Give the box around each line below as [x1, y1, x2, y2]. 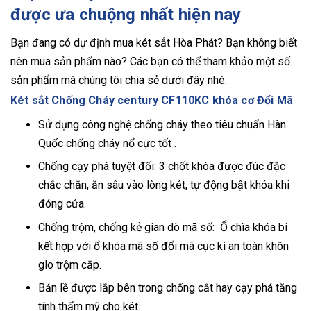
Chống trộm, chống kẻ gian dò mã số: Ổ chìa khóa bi [38, 220, 287, 234]
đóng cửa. [38, 197, 86, 211]
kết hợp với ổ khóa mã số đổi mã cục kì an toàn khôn [38, 239, 289, 253]
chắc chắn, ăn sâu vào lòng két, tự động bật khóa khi [38, 178, 289, 192]
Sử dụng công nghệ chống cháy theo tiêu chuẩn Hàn [38, 118, 286, 132]
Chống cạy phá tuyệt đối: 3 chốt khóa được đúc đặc [38, 160, 285, 174]
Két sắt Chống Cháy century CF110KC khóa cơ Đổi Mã [10, 94, 293, 108]
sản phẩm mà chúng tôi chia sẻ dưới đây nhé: [10, 74, 227, 87]
